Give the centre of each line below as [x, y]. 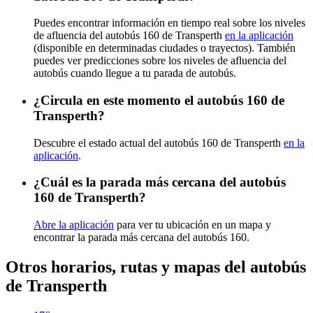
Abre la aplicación [74, 225]
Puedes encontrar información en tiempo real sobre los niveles [169, 23]
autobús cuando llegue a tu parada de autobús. [135, 73]
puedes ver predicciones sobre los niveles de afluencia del [160, 61]
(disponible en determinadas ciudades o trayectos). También [165, 48]
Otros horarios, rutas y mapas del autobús [156, 267]
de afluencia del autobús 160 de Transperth [129, 36]
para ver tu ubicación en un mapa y [192, 225]
